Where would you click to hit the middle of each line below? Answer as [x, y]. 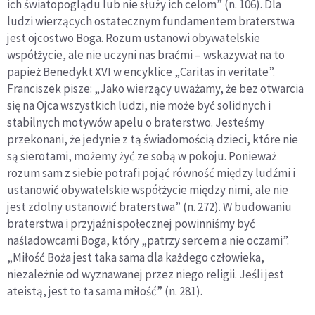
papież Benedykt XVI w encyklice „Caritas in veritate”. [141, 72]
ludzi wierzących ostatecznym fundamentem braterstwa [151, 21]
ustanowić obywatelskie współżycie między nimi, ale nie [148, 190]
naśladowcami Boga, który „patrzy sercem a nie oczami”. [148, 241]
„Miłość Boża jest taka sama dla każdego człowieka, [136, 258]
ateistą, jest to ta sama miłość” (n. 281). [105, 291]
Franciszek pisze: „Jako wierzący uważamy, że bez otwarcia [155, 89]
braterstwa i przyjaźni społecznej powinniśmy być [131, 224]
